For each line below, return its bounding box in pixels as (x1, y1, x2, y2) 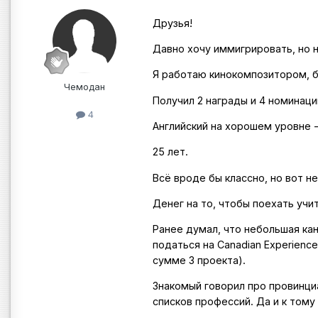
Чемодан (64, 80, 105, 92)
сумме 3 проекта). (153, 254, 246, 267)
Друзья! (153, 16, 192, 29)
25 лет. (153, 146, 188, 158)
